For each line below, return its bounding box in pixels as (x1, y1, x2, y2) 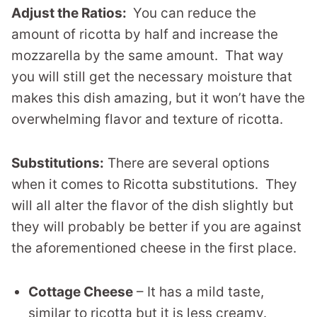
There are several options (104, 155, 270, 172)
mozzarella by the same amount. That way (11, 47, 284, 64)
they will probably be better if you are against (11, 219, 301, 236)
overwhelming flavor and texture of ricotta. (11, 111, 283, 128)
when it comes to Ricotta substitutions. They (11, 176, 297, 193)
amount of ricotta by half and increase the (11, 26, 278, 43)
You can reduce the (129, 5, 256, 22)
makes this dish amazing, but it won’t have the (11, 90, 305, 107)
